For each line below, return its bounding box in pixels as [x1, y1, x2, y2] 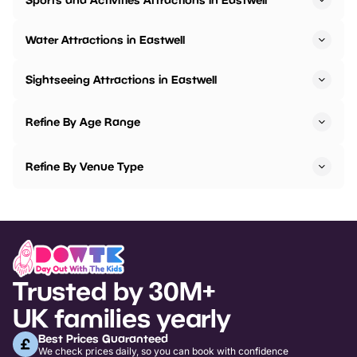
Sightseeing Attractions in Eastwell [25, 73, 217, 87]
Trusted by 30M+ [13, 275, 215, 306]
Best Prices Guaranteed [38, 331, 168, 345]
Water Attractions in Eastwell [25, 33, 185, 47]
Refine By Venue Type [25, 159, 143, 174]
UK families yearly [13, 302, 230, 333]
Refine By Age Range [25, 115, 140, 129]
